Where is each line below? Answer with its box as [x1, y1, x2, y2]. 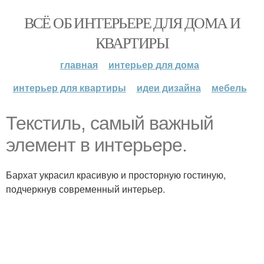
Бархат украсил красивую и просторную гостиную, [6, 168, 226, 181]
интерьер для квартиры [12, 81, 126, 94]
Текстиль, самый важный [6, 113, 213, 134]
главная [60, 58, 98, 71]
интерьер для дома [108, 58, 199, 71]
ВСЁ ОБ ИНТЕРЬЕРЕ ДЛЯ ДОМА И [24, 12, 240, 32]
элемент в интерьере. [6, 134, 187, 156]
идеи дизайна [136, 81, 201, 94]
